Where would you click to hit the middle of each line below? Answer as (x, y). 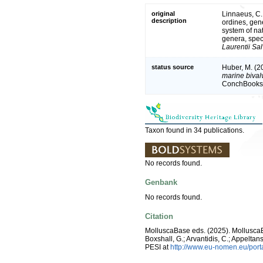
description (169, 20)
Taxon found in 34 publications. (195, 130)
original (163, 13)
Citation (159, 216)
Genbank (161, 183)
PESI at (158, 247)
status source (173, 67)
